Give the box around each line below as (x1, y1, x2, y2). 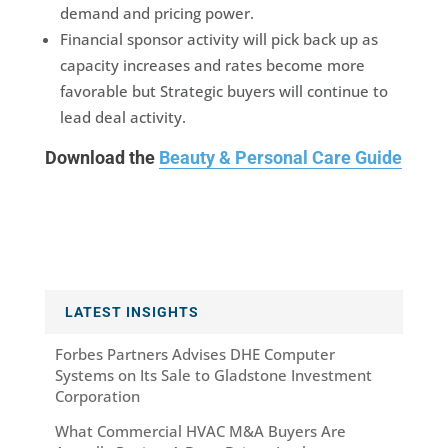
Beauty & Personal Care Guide (158, 147, 402, 169)
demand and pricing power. (59, 3, 254, 24)
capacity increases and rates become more (59, 55, 365, 76)
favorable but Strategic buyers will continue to (59, 81, 388, 102)
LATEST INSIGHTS (64, 304, 199, 321)
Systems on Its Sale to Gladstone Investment (54, 365, 372, 386)
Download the (44, 147, 159, 169)
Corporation (54, 386, 144, 407)
